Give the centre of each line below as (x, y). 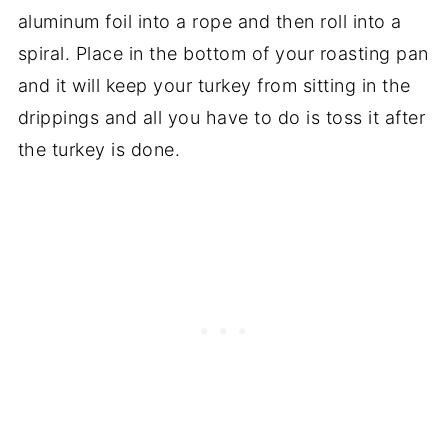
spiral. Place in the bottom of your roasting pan (223, 54)
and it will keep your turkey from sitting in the (214, 86)
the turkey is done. (99, 150)
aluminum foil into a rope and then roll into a (209, 22)
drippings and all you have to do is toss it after (221, 118)
